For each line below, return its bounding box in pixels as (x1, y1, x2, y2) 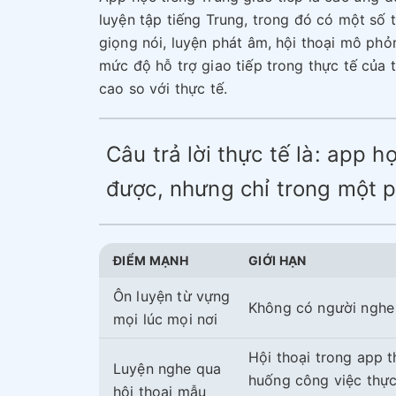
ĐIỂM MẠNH (113, 253, 189, 269)
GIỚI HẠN (248, 253, 307, 269)
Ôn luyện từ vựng (113, 287, 231, 306)
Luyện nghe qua (113, 360, 222, 378)
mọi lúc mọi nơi (113, 310, 218, 329)
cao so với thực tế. (99, 80, 228, 98)
